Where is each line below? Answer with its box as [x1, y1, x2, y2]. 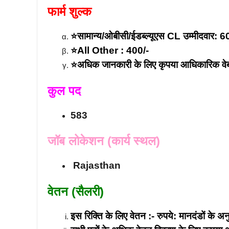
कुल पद [48, 83, 84, 98]
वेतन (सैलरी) [48, 184, 104, 198]
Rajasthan [71, 160, 121, 171]
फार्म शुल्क [48, 5, 91, 18]
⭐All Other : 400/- [71, 45, 149, 56]
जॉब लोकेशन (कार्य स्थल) [48, 134, 160, 148]
